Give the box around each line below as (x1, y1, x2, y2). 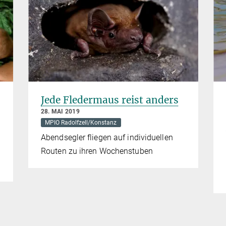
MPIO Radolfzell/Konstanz (45, 119, 117, 126)
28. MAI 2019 (41, 107, 80, 115)
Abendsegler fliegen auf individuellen (41, 132, 173, 142)
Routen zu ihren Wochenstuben (41, 146, 153, 156)
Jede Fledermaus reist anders (41, 93, 179, 106)
